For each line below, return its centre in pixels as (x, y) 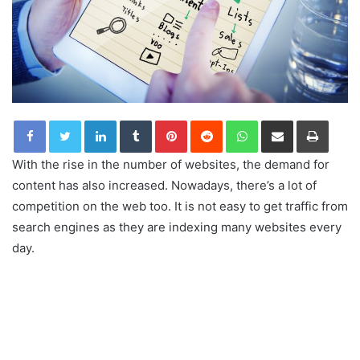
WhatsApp (283, 119)
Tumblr (168, 119)
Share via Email (305, 119)
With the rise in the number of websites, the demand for (171, 164)
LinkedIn (137, 119)
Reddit (238, 119)
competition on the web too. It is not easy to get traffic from (180, 206)
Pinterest (209, 119)
